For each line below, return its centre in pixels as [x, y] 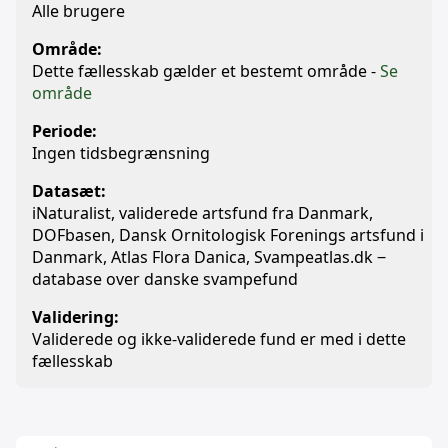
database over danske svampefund [165, 279]
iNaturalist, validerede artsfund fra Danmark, [202, 213]
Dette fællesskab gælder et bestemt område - [206, 71]
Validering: [75, 317]
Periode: [64, 131]
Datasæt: [69, 191]
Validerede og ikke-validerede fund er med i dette [219, 339]
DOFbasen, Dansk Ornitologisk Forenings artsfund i [228, 235]
